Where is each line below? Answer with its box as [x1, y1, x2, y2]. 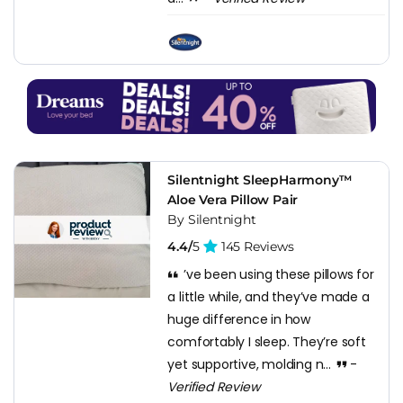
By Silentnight [167, 210, 256, 228]
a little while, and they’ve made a [167, 287, 370, 306]
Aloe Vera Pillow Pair [167, 191, 299, 208]
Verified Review [167, 377, 260, 396]
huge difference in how [167, 309, 310, 328]
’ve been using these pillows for [180, 264, 374, 283]
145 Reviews [218, 237, 294, 255]
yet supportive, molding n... [167, 354, 335, 373]
